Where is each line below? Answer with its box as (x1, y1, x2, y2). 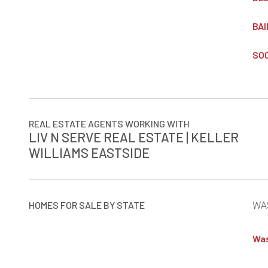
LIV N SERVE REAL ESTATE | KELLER (29, 129, 239, 145)
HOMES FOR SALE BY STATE (29, 199, 145, 211)
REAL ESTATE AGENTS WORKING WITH (29, 118, 190, 129)
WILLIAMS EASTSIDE (29, 145, 150, 160)
